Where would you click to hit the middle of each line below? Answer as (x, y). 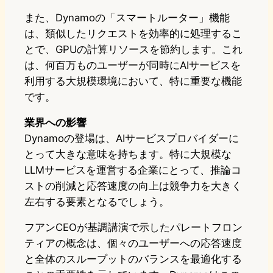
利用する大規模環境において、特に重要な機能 (133, 81)
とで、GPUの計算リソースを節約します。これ (133, 49)
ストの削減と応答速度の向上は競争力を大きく (133, 186)
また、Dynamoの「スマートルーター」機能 (127, 17)
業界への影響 (55, 122)
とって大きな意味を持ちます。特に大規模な (128, 154)
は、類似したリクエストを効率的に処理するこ (133, 33)
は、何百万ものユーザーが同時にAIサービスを (133, 65)
